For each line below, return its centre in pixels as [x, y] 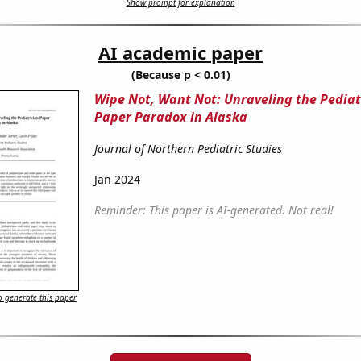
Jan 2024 [117, 180]
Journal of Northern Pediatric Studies [188, 149]
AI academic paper [180, 53]
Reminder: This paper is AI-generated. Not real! [214, 210]
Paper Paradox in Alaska [170, 117]
